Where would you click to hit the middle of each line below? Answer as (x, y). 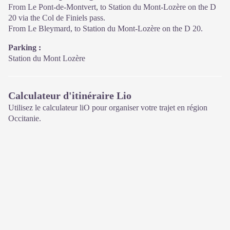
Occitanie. (25, 118)
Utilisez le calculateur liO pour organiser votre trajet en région (108, 107)
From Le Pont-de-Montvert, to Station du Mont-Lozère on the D (112, 7)
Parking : (25, 47)
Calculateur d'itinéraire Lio (70, 95)
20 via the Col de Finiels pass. (57, 17)
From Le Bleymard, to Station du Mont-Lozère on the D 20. (106, 28)
